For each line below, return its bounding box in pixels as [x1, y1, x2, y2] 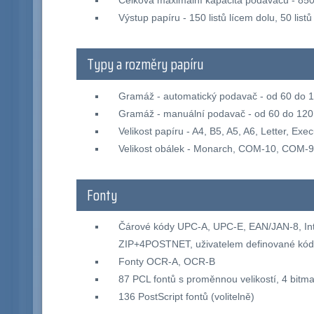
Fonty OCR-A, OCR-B [118, 256, 215, 268]
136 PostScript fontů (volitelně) [118, 291, 254, 303]
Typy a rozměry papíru [87, 53, 204, 76]
